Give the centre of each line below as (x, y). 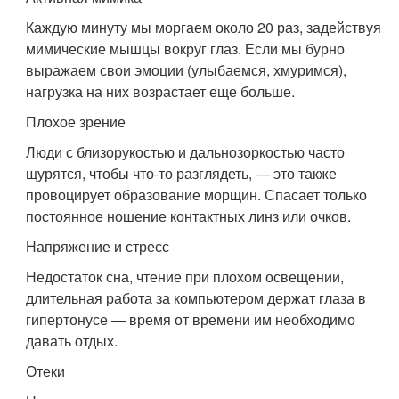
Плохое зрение (76, 122)
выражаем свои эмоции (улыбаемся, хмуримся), (187, 70)
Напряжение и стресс (98, 247)
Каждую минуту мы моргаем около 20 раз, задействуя (204, 28)
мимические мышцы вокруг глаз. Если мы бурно (186, 49)
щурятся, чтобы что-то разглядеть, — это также (182, 174)
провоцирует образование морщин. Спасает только (197, 195)
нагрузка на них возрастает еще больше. (161, 92)
